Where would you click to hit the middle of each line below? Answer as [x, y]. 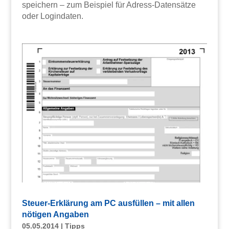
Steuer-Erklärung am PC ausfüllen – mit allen [108, 203]
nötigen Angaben [55, 214]
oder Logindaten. [52, 16]
